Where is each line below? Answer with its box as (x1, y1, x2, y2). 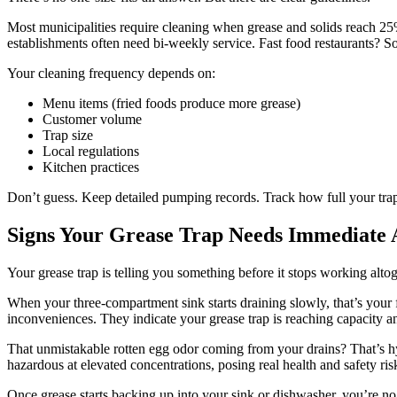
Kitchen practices (43, 160, 139, 175)
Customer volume (43, 112, 142, 128)
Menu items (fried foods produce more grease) (43, 96, 300, 112)
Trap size (43, 128, 93, 144)
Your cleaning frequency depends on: (7, 66, 215, 82)
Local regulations (43, 144, 139, 160)
